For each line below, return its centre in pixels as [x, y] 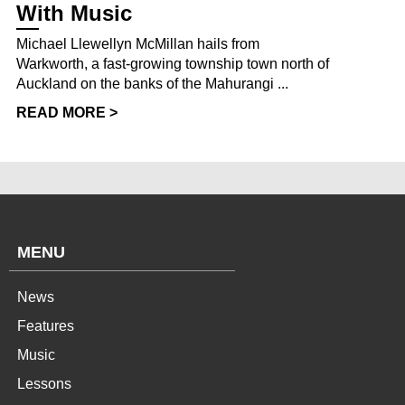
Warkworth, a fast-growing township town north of [173, 63]
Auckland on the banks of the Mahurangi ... [152, 83]
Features [46, 325]
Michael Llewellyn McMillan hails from [138, 43]
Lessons [44, 383]
